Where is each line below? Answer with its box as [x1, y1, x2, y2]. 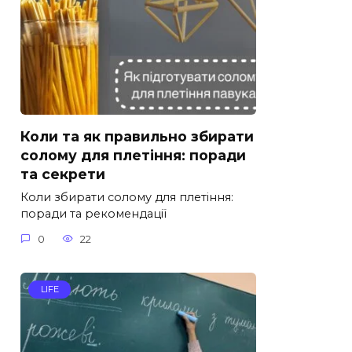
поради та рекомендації [20, 207, 167, 222]
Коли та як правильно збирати [20, 128, 254, 145]
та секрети [20, 166, 105, 183]
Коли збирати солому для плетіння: [20, 190, 233, 205]
